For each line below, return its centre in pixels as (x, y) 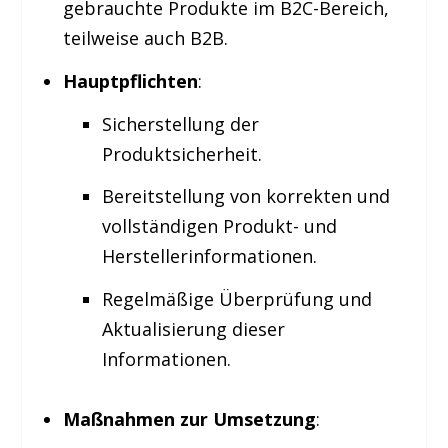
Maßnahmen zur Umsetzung (189, 419)
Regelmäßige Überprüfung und (236, 298)
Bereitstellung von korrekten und (245, 196)
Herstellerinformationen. (209, 256)
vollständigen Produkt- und (219, 226)
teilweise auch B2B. (145, 38)
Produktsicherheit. (181, 153)
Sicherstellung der (180, 123)
